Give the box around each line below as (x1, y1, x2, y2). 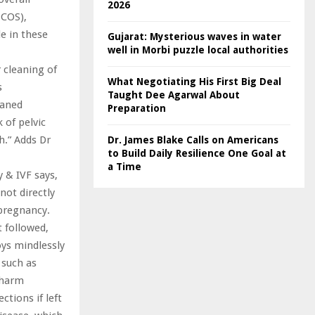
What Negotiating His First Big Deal (108, 76, 281, 87)
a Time (108, 161, 141, 172)
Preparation (108, 103, 166, 114)
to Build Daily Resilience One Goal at (108, 148, 286, 159)
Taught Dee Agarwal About (108, 89, 240, 101)
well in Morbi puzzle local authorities (108, 44, 288, 56)
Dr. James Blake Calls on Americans (108, 134, 278, 146)
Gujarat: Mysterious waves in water (108, 31, 281, 42)
